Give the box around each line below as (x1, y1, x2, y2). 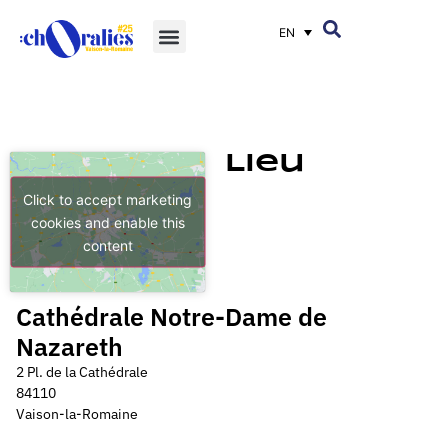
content (82, 236, 133, 254)
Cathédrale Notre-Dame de (16, 299, 327, 333)
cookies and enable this (30, 213, 185, 231)
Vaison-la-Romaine (16, 404, 138, 423)
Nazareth (16, 329, 123, 363)
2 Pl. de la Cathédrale (16, 362, 148, 381)
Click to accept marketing (23, 190, 193, 208)
